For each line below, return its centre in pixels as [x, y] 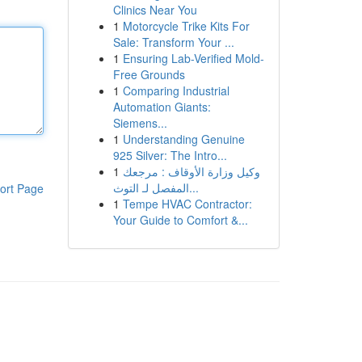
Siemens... [140, 123]
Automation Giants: [162, 107]
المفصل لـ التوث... [194, 187]
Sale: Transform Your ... [173, 42]
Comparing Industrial [176, 90]
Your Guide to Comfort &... [180, 220]
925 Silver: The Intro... [170, 155]
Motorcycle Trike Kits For [186, 26]
